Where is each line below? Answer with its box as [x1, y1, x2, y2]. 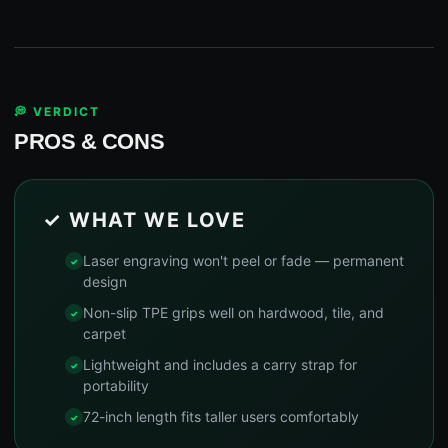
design [83, 273, 127, 291]
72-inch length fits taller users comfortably [83, 408, 359, 426]
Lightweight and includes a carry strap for [83, 356, 357, 374]
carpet [83, 325, 126, 343]
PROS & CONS [14, 129, 165, 155]
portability [83, 377, 149, 395]
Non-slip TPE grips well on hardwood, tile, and [83, 304, 384, 322]
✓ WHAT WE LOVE [43, 208, 246, 233]
